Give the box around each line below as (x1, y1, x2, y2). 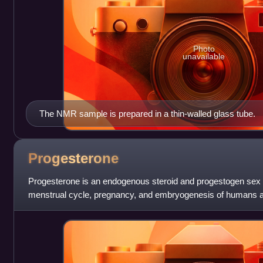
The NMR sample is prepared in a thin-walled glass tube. (39, 108, 255, 119)
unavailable (183, 51, 225, 61)
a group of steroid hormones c (28, 203, 143, 213)
